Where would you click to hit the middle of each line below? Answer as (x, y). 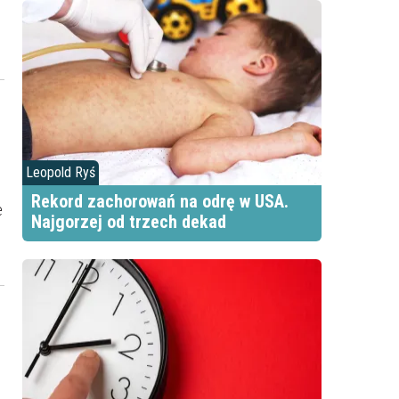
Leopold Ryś (61, 172)
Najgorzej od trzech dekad (129, 222)
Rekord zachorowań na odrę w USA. (160, 201)
